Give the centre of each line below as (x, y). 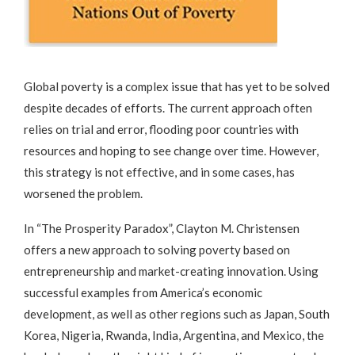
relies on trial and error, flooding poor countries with (161, 129)
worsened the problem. (83, 193)
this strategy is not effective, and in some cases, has (159, 172)
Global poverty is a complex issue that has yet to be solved (177, 86)
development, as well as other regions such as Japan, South (177, 313)
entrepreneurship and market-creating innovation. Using (171, 271)
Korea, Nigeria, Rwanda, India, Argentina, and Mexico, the (174, 335)
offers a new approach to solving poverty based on (157, 249)
